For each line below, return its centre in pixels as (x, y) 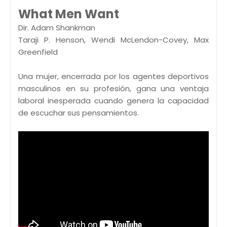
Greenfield (38, 52)
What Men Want (69, 14)
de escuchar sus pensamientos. (79, 112)
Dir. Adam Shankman (57, 27)
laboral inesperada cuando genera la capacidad (113, 100)
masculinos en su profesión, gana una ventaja (113, 88)
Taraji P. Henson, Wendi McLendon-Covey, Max (113, 40)
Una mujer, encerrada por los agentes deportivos (113, 76)
